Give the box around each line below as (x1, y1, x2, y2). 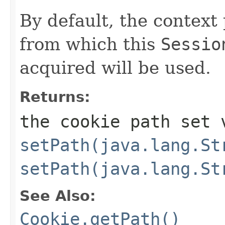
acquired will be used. (20, 57, 211, 78)
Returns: (20, 88, 90, 105)
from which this (20, 34, 161, 54)
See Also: (20, 187, 96, 204)
